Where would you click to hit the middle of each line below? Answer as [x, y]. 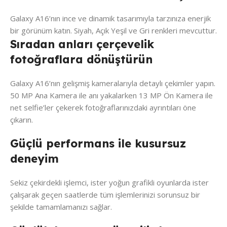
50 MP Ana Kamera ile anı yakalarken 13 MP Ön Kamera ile [111, 96]
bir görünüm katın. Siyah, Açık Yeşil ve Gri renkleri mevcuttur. [113, 31]
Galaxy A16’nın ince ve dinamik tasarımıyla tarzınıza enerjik [110, 18]
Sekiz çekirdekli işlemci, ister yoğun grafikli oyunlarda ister [109, 183]
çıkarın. [22, 120]
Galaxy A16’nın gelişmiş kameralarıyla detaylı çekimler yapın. [113, 83]
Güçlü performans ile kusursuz [98, 144]
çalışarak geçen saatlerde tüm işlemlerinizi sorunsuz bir [105, 195]
